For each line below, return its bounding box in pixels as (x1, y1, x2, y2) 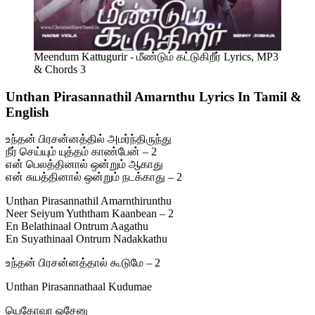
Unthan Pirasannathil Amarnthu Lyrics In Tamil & (6, 89, 302, 104)
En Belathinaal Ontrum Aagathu (6, 220, 148, 233)
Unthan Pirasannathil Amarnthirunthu (6, 195, 172, 207)
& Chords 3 (34, 63, 86, 75)
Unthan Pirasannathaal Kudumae (6, 281, 152, 293)
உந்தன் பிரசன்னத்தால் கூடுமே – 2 (6, 257, 160, 269)
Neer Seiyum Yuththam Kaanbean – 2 (6, 207, 174, 220)
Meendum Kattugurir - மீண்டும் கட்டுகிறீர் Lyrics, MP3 (34, 50, 278, 63)
